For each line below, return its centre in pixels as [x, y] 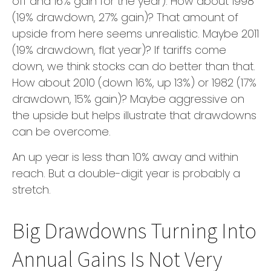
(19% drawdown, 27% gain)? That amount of [125, 18]
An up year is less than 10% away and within [125, 157]
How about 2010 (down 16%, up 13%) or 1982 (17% [134, 83]
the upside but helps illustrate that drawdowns [134, 116]
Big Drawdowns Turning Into [134, 230]
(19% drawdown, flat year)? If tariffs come [119, 50]
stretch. [31, 190]
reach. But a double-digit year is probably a [126, 174]
